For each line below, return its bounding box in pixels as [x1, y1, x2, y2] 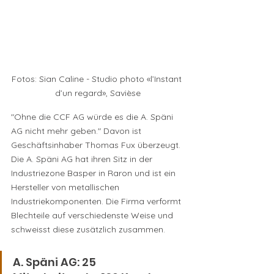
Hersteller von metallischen [11, 181, 122, 193]
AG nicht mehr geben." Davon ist [11, 125, 144, 136]
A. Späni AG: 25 [13, 254, 98, 270]
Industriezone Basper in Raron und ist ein [11, 167, 178, 179]
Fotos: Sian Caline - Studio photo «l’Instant [12, 73, 184, 84]
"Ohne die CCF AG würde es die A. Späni [11, 111, 176, 122]
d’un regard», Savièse [55, 87, 141, 98]
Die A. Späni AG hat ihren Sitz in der [11, 153, 155, 165]
